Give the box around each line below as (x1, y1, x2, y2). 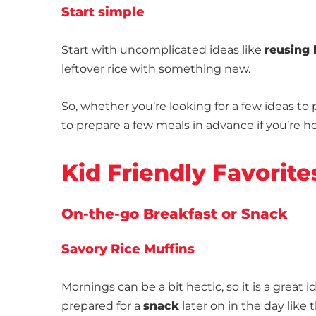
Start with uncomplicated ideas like (61, 43, 265, 57)
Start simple (61, 4, 145, 20)
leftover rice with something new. (61, 62, 253, 76)
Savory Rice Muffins (61, 241, 195, 257)
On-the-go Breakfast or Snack (61, 205, 288, 223)
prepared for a (61, 299, 143, 313)
